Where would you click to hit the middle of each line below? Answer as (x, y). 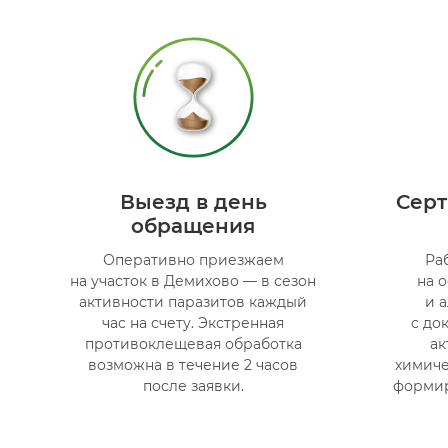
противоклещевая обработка (193, 343)
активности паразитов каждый (193, 301)
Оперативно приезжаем (193, 259)
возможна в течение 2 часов (193, 364)
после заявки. (193, 385)
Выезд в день (193, 201)
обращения (193, 225)
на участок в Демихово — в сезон (193, 280)
